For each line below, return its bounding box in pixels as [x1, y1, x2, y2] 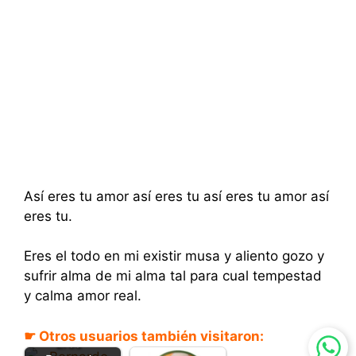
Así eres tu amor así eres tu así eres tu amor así [24, 188, 329, 204]
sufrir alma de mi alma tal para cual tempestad [24, 268, 322, 284]
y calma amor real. [24, 288, 141, 304]
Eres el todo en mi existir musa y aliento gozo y [24, 248, 324, 264]
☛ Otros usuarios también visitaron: [24, 327, 264, 344]
